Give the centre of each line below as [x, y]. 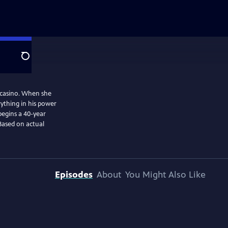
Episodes [74, 175]
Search [33, 62]
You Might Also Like [165, 175]
